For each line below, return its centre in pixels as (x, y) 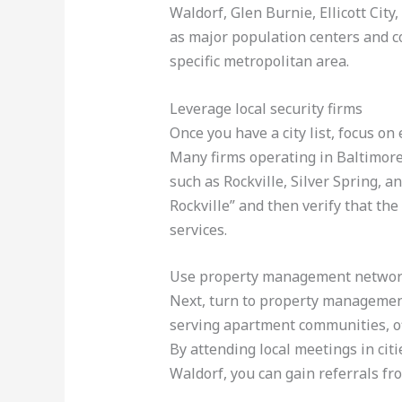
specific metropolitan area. (259, 61)
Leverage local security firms (266, 108)
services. (198, 229)
